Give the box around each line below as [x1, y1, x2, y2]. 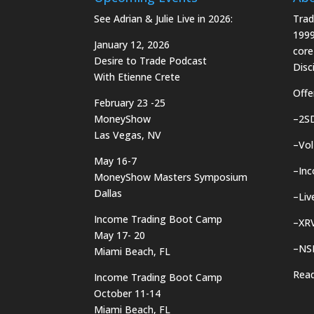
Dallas [94, 186, 123, 200]
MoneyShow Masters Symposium [94, 170, 248, 184]
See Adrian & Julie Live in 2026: [94, 11, 233, 25]
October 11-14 [94, 286, 161, 300]
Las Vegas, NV [94, 128, 162, 142]
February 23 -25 [94, 95, 166, 109]
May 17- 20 [94, 228, 146, 242]
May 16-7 [94, 153, 137, 168]
